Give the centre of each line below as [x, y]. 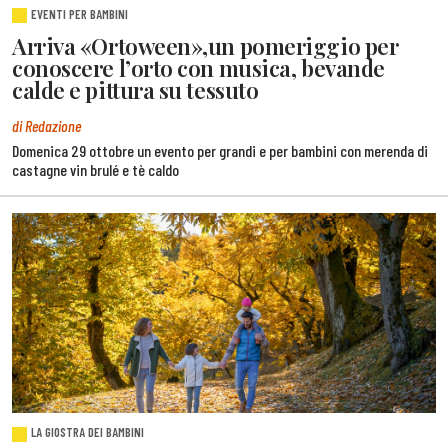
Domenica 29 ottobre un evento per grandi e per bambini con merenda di [220, 151]
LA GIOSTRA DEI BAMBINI [88, 432]
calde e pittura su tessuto [135, 90]
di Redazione [46, 125]
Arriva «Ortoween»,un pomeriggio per [205, 46]
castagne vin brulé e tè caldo [95, 170]
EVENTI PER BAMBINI [80, 14]
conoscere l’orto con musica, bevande [198, 68]
